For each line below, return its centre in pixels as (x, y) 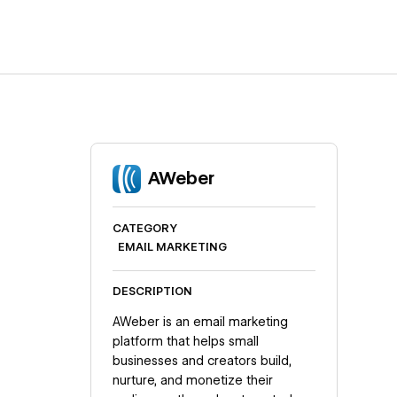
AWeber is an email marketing (200, 321)
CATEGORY (144, 228)
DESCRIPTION (152, 292)
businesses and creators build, (202, 360)
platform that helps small (185, 341)
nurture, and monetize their (192, 380)
